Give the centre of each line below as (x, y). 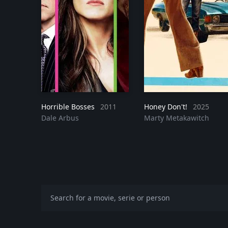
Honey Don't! (166, 106)
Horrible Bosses (69, 106)
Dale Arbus (60, 118)
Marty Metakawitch (176, 118)
